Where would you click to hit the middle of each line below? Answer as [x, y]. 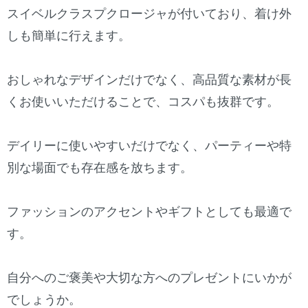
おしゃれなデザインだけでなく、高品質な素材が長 [149, 80]
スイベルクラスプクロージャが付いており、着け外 [149, 14]
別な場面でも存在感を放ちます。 [100, 168]
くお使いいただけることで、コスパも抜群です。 [143, 102]
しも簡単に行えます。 [69, 36]
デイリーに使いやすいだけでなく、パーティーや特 [149, 146]
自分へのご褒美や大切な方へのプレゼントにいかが [149, 278]
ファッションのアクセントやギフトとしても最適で [149, 212]
